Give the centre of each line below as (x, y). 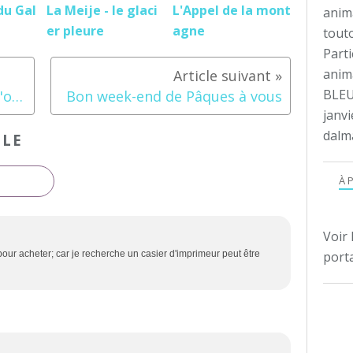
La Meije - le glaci (102, 11)
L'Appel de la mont (232, 11)
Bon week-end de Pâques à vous (174, 97)
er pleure (75, 31)
